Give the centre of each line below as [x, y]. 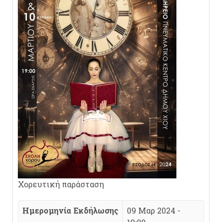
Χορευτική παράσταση [61, 184]
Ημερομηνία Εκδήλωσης [70, 210]
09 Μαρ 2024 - [154, 210]
